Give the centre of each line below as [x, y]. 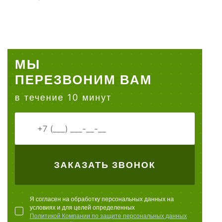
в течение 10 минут [63, 97]
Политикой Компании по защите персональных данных [108, 216]
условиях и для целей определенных [82, 207]
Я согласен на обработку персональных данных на [102, 199]
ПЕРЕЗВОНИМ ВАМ [83, 80]
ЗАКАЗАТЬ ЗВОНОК [105, 165]
